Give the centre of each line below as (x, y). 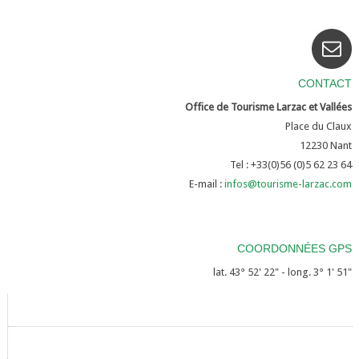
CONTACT (325, 83)
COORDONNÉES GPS (295, 248)
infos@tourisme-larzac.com (288, 184)
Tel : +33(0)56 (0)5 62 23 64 (291, 165)
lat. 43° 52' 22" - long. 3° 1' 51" (283, 272)
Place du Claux (319, 126)
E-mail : (206, 184)
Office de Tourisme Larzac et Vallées (269, 107)
